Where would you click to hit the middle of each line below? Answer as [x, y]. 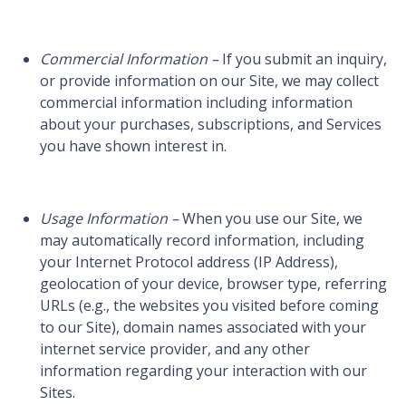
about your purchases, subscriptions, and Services [211, 125]
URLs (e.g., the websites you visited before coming [209, 306]
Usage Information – [109, 219]
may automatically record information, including [202, 241]
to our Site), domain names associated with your [203, 328]
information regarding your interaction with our [203, 371]
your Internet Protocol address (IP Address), [189, 262]
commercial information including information [196, 103]
